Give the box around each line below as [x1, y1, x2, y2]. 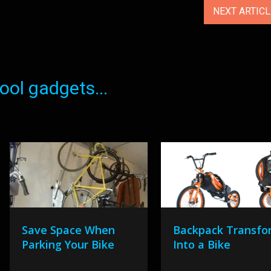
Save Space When [21, 223, 115, 237]
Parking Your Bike [21, 237, 114, 252]
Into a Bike [173, 237, 231, 252]
